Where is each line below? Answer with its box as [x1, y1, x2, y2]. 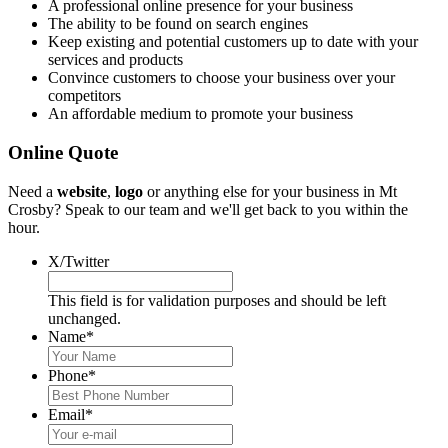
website [57, 182, 107, 200]
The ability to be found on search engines [48, 15, 308, 33]
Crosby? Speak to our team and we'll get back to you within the [8, 200, 408, 218]
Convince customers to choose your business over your [48, 69, 395, 87]
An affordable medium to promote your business [48, 105, 353, 123]
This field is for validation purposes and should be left [48, 291, 386, 309]
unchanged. [48, 309, 121, 327]
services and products [48, 51, 183, 69]
